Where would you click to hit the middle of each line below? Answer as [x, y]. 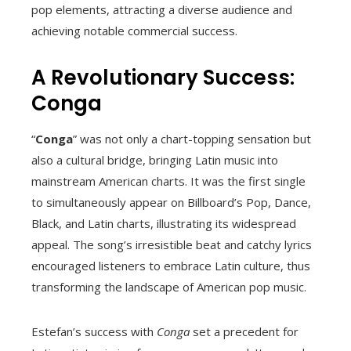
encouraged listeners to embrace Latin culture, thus [171, 265]
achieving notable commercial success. [134, 30]
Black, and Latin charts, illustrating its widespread [164, 223]
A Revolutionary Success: [163, 77]
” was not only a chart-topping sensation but [192, 138]
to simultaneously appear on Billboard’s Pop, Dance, [171, 202]
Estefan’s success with [94, 331]
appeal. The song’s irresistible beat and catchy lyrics [172, 244]
